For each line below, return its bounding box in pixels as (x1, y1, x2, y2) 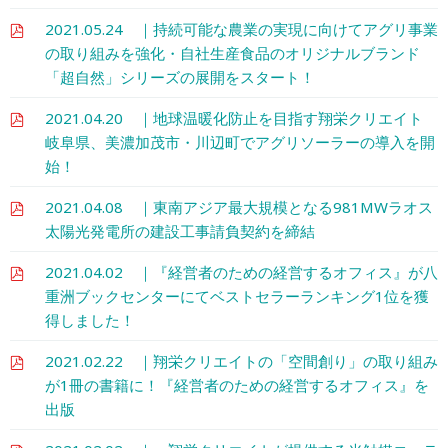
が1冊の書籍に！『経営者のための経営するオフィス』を (45, 374, 429, 395)
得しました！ (45, 309, 135, 330)
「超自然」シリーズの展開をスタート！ (45, 66, 315, 87)
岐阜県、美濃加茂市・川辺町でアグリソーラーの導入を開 (45, 131, 435, 152)
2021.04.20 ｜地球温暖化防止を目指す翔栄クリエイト (45, 107, 438, 128)
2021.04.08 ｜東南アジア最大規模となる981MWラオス (45, 196, 433, 217)
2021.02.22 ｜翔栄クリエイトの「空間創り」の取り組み (45, 350, 438, 371)
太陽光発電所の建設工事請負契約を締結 (45, 220, 315, 241)
